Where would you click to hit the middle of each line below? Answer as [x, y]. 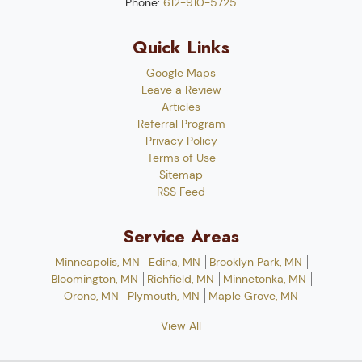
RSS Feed [181, 192]
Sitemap [181, 175]
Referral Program [181, 124]
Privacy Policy [181, 141]
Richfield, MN [180, 279]
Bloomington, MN [94, 279]
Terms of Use [181, 158]
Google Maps [181, 73]
